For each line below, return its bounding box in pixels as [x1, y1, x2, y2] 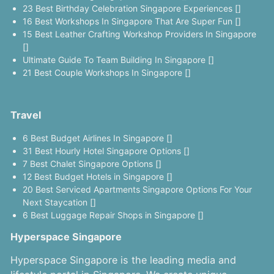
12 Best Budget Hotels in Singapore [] [22, 171, 172, 182]
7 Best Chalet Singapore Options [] [22, 158, 161, 169]
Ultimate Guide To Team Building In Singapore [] [22, 54, 214, 65]
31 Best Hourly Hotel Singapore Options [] [22, 145, 190, 156]
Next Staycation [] [22, 196, 96, 207]
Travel [10, 109, 41, 122]
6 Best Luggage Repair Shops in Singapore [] [22, 209, 204, 220]
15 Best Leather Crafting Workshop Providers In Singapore [22, 29, 256, 40]
